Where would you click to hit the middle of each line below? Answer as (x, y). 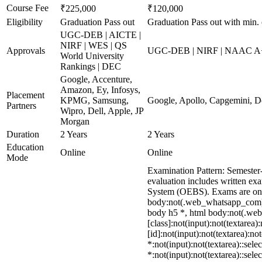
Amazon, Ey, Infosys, (100, 90)
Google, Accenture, (96, 79)
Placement (25, 95)
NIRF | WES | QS (94, 45)
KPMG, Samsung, (94, 100)
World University (92, 56)
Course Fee (27, 8)
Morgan (75, 121)
